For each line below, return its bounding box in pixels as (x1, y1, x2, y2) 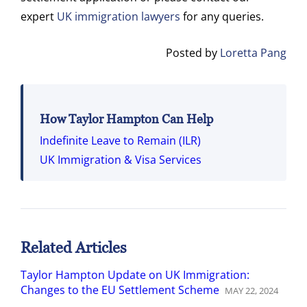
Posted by (166, 45, 220, 61)
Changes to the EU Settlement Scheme (21, 282, 219, 298)
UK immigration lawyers (57, 9, 180, 25)
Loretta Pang (220, 45, 286, 61)
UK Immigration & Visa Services (40, 152, 201, 168)
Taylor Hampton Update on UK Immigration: (21, 267, 249, 283)
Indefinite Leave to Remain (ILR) (40, 133, 201, 149)
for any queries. (180, 9, 264, 25)
